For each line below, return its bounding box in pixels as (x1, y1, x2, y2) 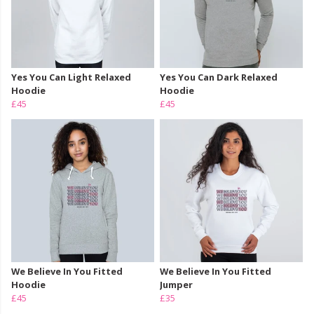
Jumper (160, 278, 193, 292)
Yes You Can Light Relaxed (11, 71, 131, 84)
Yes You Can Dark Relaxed (160, 71, 278, 84)
